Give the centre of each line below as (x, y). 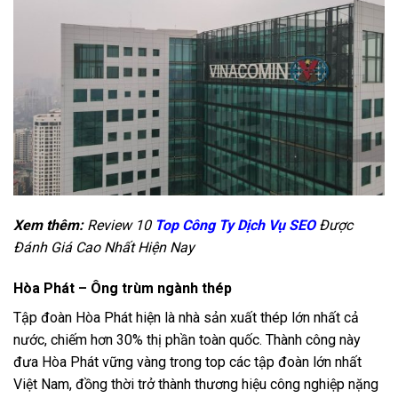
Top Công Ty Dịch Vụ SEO (235, 226)
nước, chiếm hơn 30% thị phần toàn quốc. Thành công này (187, 340)
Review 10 (121, 226)
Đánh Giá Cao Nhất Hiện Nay (104, 248)
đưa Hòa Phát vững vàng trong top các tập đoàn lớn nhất (187, 362)
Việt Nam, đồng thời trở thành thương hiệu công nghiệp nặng (196, 385)
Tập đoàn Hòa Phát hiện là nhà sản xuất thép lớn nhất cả (186, 318)
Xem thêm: (50, 226)
